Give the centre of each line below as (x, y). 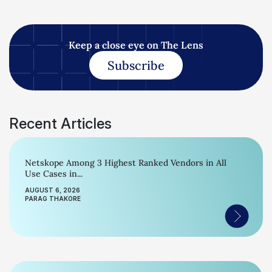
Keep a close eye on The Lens (136, 45)
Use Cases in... (54, 174)
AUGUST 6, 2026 (53, 190)
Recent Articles (60, 124)
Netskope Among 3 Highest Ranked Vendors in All (126, 163)
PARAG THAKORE (53, 199)
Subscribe (136, 65)
